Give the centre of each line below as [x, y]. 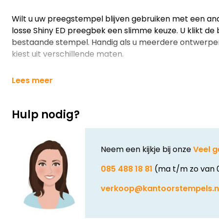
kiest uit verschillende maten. [68, 54]
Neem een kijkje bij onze [147, 149]
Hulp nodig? [46, 115]
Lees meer [32, 80]
